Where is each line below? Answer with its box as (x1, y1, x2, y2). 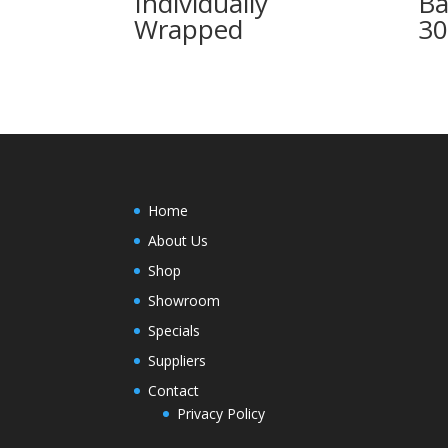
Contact (148, 380, 200, 400)
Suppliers (148, 350, 207, 370)
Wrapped (134, 11, 244, 48)
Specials (148, 320, 201, 340)
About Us (148, 230, 209, 250)
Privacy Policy (177, 403, 266, 423)
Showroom (148, 290, 221, 310)
